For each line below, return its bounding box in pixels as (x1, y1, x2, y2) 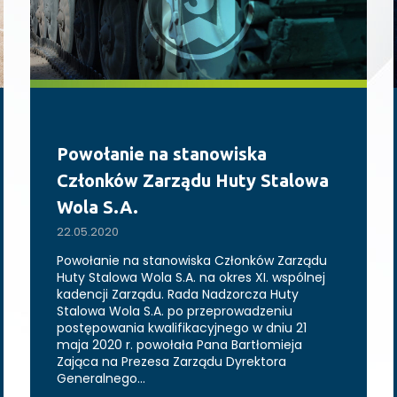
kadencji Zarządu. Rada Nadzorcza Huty (57, 285, 299, 304)
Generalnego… (57, 370, 145, 388)
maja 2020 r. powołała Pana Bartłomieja (57, 336, 302, 354)
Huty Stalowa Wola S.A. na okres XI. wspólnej (57, 269, 325, 287)
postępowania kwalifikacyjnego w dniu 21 (57, 319, 307, 338)
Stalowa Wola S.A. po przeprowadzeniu (57, 302, 292, 321)
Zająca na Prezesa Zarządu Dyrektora (57, 353, 286, 371)
